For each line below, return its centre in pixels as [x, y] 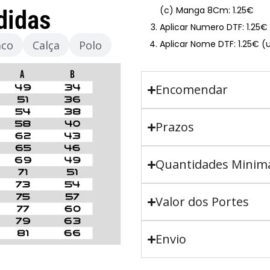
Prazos [175, 127]
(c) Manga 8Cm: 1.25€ [207, 10]
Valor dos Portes [202, 202]
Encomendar [192, 89]
